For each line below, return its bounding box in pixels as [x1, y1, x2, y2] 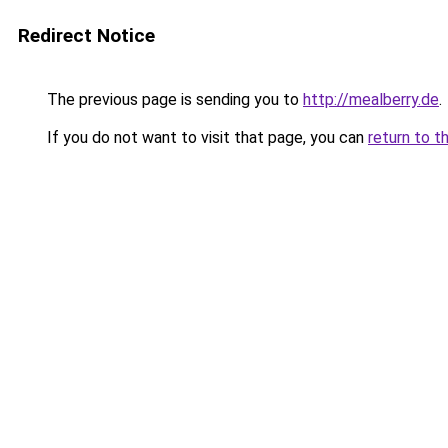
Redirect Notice [18, 24, 155, 47]
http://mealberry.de [303, 90, 439, 109]
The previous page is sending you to [43, 90, 303, 109]
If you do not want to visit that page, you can [43, 128, 368, 147]
